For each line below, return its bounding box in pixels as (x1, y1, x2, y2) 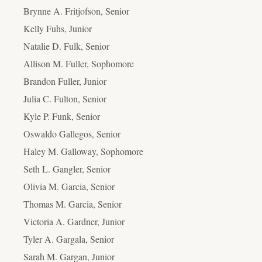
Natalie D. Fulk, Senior (23, 39, 109, 52)
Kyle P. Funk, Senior (23, 109, 100, 122)
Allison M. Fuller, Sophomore (23, 57, 134, 70)
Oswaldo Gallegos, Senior (23, 127, 120, 140)
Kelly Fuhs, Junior (23, 22, 92, 35)
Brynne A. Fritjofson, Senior (23, 4, 129, 17)
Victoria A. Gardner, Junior (23, 215, 125, 227)
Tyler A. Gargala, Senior (23, 232, 114, 245)
